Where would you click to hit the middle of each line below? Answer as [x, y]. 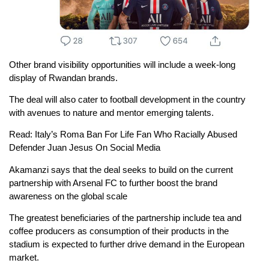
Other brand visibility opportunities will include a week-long [122, 64]
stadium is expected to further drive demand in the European [127, 244]
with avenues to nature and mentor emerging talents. [111, 113]
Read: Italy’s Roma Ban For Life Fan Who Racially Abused [123, 134]
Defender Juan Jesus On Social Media [85, 148]
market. [24, 258]
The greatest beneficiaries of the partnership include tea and [125, 218]
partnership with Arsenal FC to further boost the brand [113, 183]
